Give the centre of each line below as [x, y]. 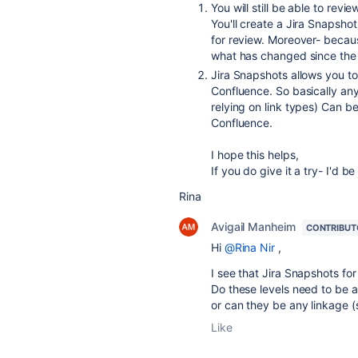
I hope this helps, [257, 155]
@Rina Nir [249, 247]
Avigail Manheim [253, 227]
